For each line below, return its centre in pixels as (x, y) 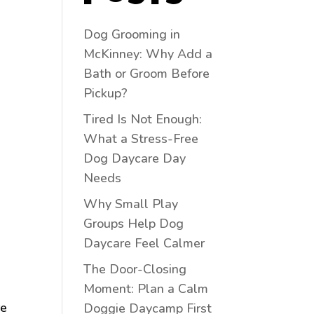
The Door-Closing (135, 269)
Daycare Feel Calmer (144, 243)
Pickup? (106, 93)
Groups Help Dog (134, 223)
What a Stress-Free (141, 138)
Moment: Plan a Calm (146, 288)
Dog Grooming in (132, 34)
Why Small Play (131, 204)
